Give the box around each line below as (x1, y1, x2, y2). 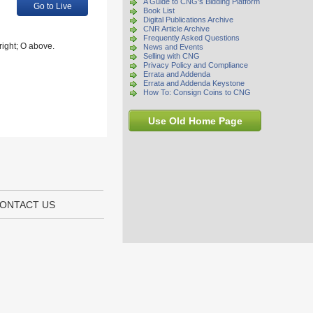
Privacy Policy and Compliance (143, 61, 248, 69)
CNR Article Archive (143, 24, 210, 33)
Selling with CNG (143, 52, 200, 60)
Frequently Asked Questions (143, 34, 240, 42)
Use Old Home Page (147, 115, 242, 126)
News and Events (143, 43, 203, 51)
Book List (143, 6, 175, 15)
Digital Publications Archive (143, 15, 233, 24)
